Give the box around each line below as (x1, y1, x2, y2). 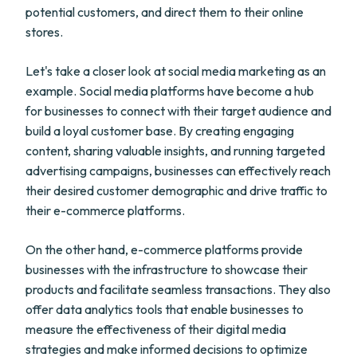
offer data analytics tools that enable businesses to (25, 301, 304, 317)
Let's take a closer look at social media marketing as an (25, 63, 326, 79)
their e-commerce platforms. (25, 202, 185, 218)
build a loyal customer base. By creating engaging (25, 123, 294, 139)
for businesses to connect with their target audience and (25, 103, 331, 119)
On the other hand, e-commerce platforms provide (25, 241, 303, 257)
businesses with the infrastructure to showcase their (25, 261, 308, 277)
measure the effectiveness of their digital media (25, 321, 286, 337)
